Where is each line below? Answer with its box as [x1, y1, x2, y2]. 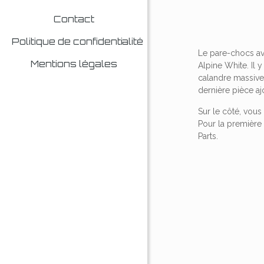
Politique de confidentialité [12, 36, 143, 47]
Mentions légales [30, 58, 117, 70]
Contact [53, 14, 94, 25]
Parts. [198, 131, 219, 141]
